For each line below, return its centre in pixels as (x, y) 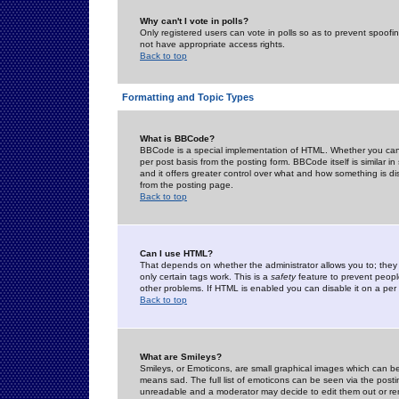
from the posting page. (187, 185)
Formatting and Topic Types (188, 97)
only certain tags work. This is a (205, 277)
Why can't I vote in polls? (194, 21)
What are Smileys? (181, 357)
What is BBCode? (177, 138)
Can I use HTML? (176, 253)
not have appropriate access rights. (212, 44)
